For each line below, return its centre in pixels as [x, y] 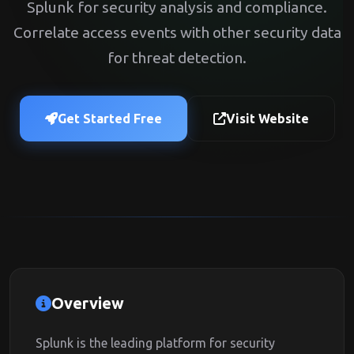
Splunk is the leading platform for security [155, 343]
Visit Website [267, 119]
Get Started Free [109, 119]
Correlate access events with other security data [177, 32]
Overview [88, 303]
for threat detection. [177, 58]
